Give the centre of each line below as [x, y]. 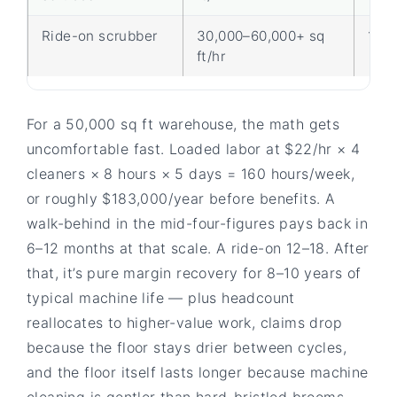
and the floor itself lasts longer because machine [198, 372]
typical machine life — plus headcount [161, 297]
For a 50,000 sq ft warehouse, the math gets [183, 124]
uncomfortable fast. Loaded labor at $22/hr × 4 [194, 148]
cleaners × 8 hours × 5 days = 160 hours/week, [191, 173]
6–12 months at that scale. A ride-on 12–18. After [198, 248]
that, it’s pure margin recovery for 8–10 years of [194, 272]
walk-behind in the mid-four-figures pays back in [198, 223]
